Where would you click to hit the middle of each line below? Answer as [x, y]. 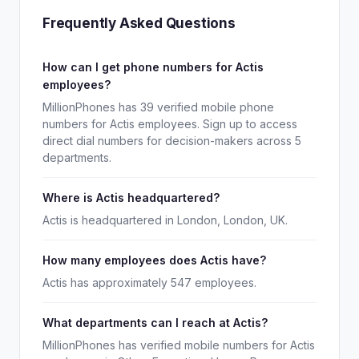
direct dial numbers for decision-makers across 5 [172, 141]
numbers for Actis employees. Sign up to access [170, 124]
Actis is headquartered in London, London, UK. [165, 220]
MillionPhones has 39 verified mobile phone [158, 107]
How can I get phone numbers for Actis [153, 67]
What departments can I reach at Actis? [155, 323]
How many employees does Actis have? [154, 260]
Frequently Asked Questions [139, 23]
